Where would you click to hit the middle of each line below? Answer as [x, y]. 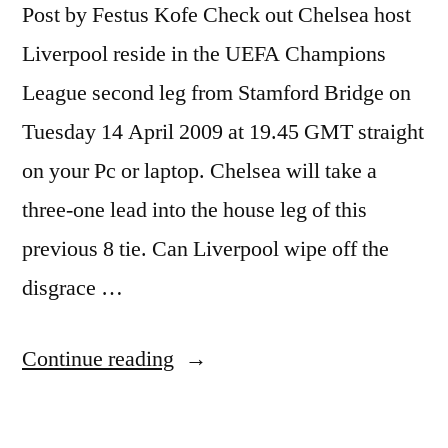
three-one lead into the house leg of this [194, 209]
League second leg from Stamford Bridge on [216, 92]
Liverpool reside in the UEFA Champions [204, 53]
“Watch [206, 357]
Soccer [203, 396]
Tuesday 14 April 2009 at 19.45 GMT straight [223, 131]
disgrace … [72, 287]
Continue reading [98, 358]
